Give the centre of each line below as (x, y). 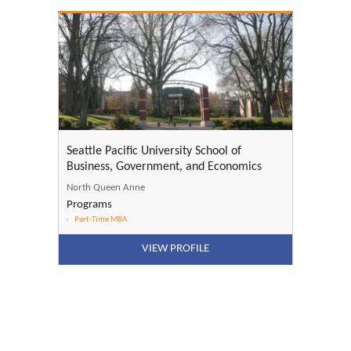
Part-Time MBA (101, 220)
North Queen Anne (106, 188)
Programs (89, 205)
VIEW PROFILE (175, 249)
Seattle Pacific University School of (154, 152)
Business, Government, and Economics (164, 167)
